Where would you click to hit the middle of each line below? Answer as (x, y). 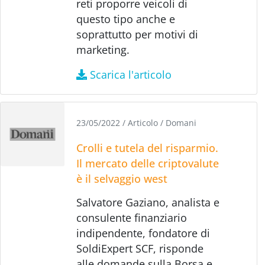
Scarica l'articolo (130, 74)
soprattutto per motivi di (138, 34)
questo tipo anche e (126, 19)
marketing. (103, 49)
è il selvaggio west (122, 178)
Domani (181, 122)
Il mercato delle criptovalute (148, 163)
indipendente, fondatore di (143, 233)
